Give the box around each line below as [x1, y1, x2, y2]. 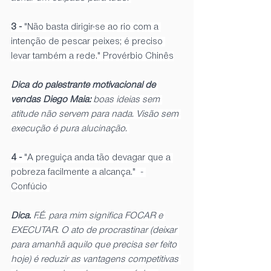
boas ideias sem [93, 94, 162, 105]
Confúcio [11, 181, 50, 192]
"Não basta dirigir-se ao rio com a [22, 22, 161, 32]
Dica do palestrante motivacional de [11, 80, 158, 90]
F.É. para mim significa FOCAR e [31, 211, 165, 221]
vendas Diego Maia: [11, 94, 93, 105]
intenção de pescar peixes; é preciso [11, 36, 165, 47]
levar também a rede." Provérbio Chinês [11, 51, 174, 61]
